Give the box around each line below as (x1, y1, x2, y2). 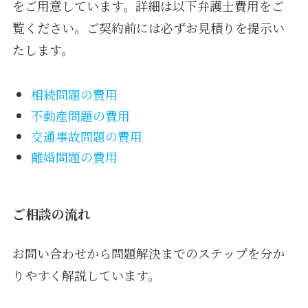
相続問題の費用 (30, 85, 118, 104)
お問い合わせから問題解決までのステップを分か (12, 244, 285, 263)
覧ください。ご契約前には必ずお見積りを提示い (12, 19, 285, 37)
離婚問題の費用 (30, 148, 118, 166)
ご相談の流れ (12, 203, 91, 223)
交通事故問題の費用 (30, 127, 142, 145)
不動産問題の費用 (30, 106, 130, 124)
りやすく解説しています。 (12, 266, 160, 285)
